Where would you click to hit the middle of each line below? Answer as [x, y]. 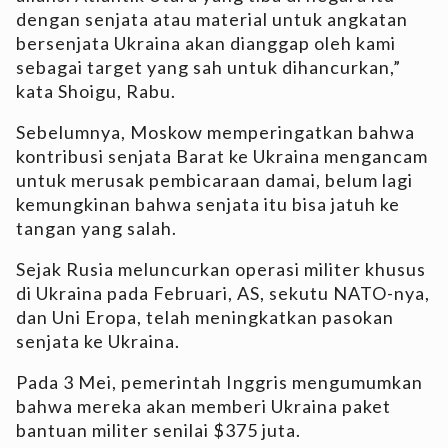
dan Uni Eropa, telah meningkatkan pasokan [205, 317]
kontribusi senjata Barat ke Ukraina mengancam [222, 156]
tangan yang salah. [96, 228]
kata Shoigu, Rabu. [96, 91]
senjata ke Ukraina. [98, 341]
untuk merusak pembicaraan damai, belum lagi [214, 180]
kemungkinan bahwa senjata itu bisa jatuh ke [208, 204]
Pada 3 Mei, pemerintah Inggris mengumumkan [219, 382]
